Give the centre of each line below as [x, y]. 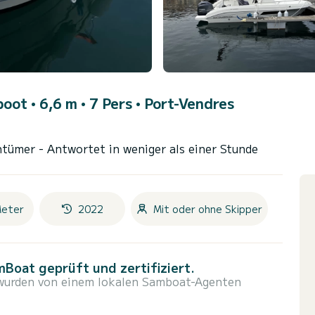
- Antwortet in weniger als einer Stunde [148, 149]
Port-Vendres [189, 103]
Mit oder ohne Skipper [208, 209]
